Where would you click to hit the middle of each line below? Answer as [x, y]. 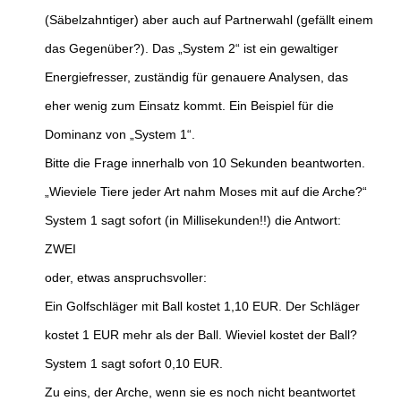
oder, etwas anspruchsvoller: [126, 278]
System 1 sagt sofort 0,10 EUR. [134, 364]
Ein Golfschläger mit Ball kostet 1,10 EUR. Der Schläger [202, 307]
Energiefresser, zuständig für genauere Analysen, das [196, 77]
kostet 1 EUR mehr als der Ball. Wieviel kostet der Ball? [201, 335]
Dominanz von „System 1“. [120, 135]
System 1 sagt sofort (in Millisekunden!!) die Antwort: [193, 221]
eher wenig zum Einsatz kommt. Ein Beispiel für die [189, 106]
